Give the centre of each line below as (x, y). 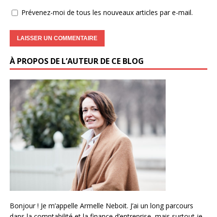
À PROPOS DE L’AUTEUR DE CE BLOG (77, 61)
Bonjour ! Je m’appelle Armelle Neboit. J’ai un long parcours (101, 205)
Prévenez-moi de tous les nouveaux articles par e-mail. (107, 12)
